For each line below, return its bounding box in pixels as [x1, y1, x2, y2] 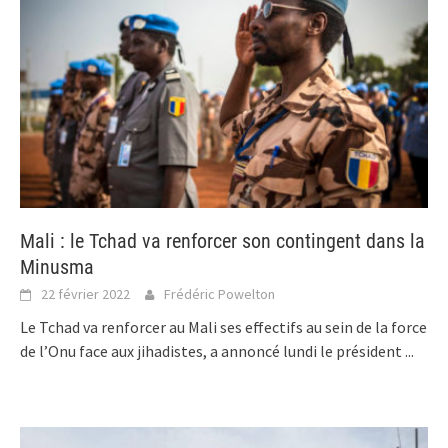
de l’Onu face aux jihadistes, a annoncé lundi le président [20, 340, 405, 361]
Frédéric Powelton [164, 284, 275, 303]
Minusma [20, 254, 94, 279]
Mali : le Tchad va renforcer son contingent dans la [20, 228, 425, 253]
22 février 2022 [41, 284, 130, 303]
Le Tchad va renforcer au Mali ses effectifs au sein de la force [20, 316, 427, 337]
